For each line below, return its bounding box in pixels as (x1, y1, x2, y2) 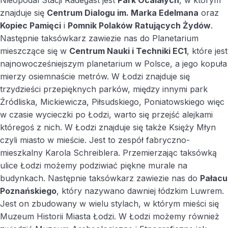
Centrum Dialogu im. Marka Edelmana (47, 8, 198, 18)
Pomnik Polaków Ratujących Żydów (68, 20, 211, 31)
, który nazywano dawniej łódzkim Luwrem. (56, 186, 224, 196)
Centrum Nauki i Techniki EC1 (69, 46, 187, 56)
